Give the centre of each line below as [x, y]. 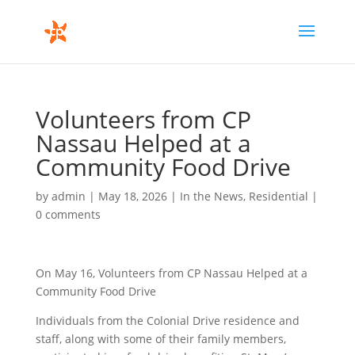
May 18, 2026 [132, 196]
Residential [278, 196]
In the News [211, 196]
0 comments [68, 214]
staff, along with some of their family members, [160, 339]
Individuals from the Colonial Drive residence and [167, 321]
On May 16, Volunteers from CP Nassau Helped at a [171, 273]
